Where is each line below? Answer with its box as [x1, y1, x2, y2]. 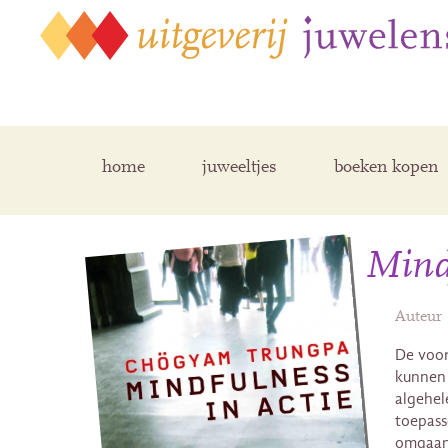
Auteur [394, 309, 442, 325]
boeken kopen [334, 159, 438, 178]
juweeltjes [202, 159, 277, 178]
